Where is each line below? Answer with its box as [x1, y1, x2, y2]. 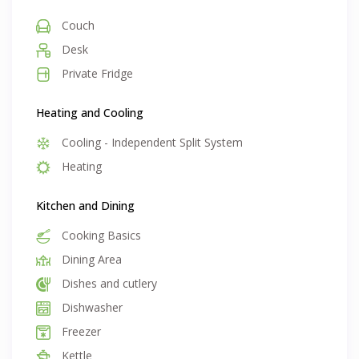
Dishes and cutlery [58, 276, 158, 292]
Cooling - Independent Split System [58, 135, 244, 151]
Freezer [58, 324, 102, 340]
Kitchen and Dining [36, 198, 135, 214]
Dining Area [58, 252, 123, 268]
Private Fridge [58, 66, 134, 82]
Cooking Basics [58, 228, 142, 244]
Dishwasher [58, 300, 123, 316]
